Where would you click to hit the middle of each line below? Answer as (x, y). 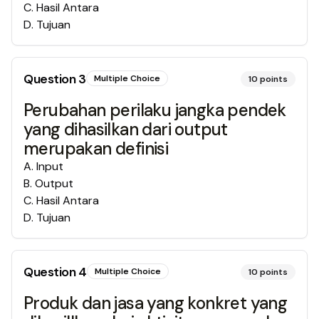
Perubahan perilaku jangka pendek (155, 110)
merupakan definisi (96, 148)
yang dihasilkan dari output (126, 129)
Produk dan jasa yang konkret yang (156, 303)
